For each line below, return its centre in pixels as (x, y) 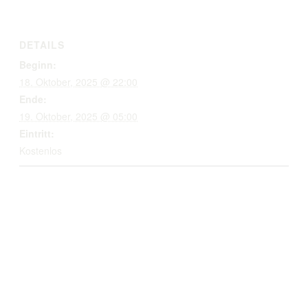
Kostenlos (41, 150)
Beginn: (38, 64)
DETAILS (42, 44)
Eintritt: (37, 133)
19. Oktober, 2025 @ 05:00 (78, 116)
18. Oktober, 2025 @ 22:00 (78, 81)
